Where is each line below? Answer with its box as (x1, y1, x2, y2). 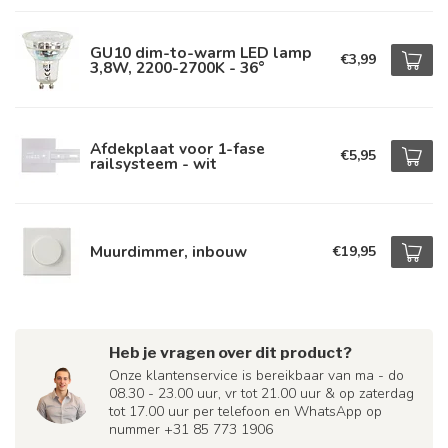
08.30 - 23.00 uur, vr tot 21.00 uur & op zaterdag (109, 384, 414, 403)
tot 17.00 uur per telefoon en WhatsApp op (109, 402, 382, 421)
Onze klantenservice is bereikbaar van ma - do (109, 366, 404, 385)
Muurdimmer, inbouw (90, 241, 247, 262)
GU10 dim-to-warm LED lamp (90, 41, 312, 63)
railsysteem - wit (90, 152, 217, 174)
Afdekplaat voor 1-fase (90, 137, 265, 159)
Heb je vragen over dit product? (109, 343, 352, 362)
